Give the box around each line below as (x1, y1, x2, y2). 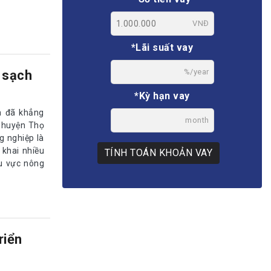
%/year (183, 67, 209, 76)
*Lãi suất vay (131, 41, 194, 53)
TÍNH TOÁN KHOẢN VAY (104, 146, 213, 158)
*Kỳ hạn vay (134, 90, 190, 102)
